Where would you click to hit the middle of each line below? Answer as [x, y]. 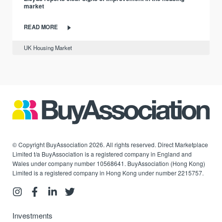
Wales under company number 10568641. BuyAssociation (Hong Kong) [109, 163]
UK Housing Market [48, 48]
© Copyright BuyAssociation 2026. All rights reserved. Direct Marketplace [111, 144]
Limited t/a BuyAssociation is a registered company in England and [102, 154]
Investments [33, 216]
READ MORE [41, 27]
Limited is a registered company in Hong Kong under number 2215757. [108, 172]
